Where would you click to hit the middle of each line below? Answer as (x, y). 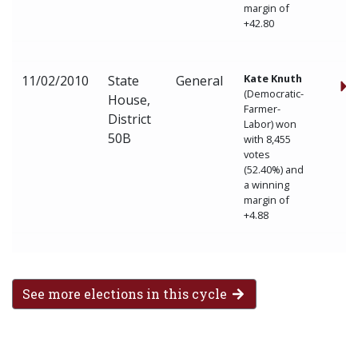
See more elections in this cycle (126, 293)
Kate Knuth (273, 78)
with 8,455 (267, 139)
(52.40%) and (274, 169)
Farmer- (262, 109)
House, (129, 100)
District (129, 119)
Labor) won (270, 124)
